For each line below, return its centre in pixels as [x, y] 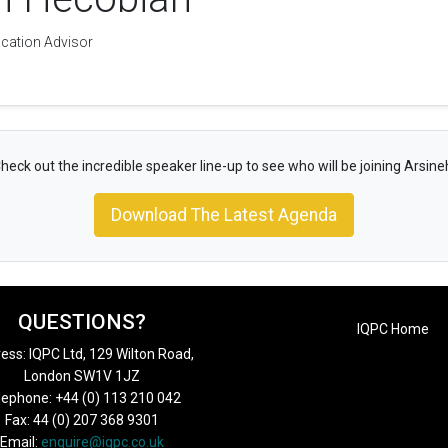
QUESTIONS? [81, 322]
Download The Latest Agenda [224, 215]
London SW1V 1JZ [81, 376]
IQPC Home [393, 329]
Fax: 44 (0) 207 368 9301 [81, 420]
